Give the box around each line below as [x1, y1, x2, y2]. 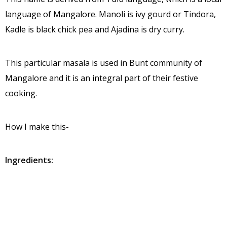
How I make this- [5, 121, 69, 132]
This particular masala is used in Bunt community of [5, 57, 202, 68]
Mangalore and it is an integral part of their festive [5, 72, 198, 84]
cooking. [5, 87, 37, 99]
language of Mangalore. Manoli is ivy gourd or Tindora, [5, 8, 216, 20]
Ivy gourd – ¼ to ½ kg [5, 187, 86, 199]
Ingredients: [5, 154, 53, 166]
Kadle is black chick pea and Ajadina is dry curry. [5, 23, 184, 35]
